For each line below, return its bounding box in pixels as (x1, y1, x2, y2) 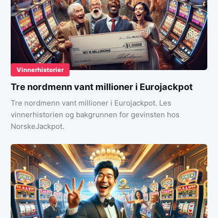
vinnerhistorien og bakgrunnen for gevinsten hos (11, 109, 180, 119)
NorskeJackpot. (11, 121, 64, 131)
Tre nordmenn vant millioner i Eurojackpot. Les (11, 98, 171, 108)
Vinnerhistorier (17, 66, 64, 73)
